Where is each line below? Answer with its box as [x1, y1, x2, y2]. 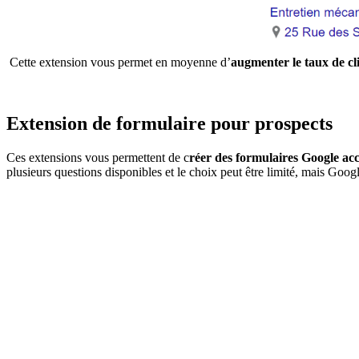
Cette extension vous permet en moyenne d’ [6, 55, 231, 70]
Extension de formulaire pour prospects [6, 112, 333, 134]
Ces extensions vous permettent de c [6, 150, 189, 164]
